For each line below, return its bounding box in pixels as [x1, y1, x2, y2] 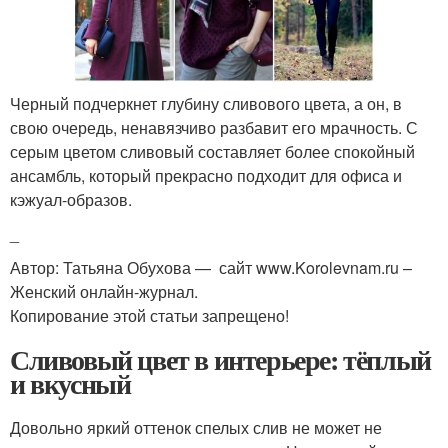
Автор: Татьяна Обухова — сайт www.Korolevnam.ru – [10, 255, 412, 279]
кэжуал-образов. [10, 187, 132, 211]
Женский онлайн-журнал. [10, 279, 198, 303]
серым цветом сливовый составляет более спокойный [10, 139, 415, 163]
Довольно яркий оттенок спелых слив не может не [10, 415, 382, 439]
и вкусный [10, 362, 131, 404]
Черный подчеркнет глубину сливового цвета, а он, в [10, 91, 402, 115]
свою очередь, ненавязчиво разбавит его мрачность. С [10, 115, 418, 139]
